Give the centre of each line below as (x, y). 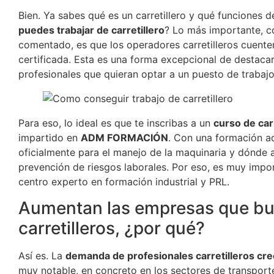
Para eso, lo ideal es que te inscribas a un (116, 123)
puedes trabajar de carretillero (91, 30)
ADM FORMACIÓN (124, 138)
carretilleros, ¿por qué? (112, 228)
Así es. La (42, 255)
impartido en (50, 138)
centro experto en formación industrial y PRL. (124, 182)
